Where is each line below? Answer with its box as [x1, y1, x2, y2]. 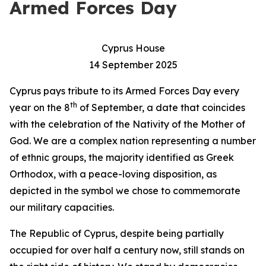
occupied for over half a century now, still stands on [9, 244, 245, 256]
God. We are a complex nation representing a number [9, 135, 256, 147]
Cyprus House [101, 42, 165, 54]
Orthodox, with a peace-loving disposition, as [9, 168, 217, 180]
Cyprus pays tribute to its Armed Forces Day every [9, 85, 239, 97]
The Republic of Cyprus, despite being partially [9, 227, 224, 239]
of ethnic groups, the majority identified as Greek [9, 151, 234, 163]
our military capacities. [9, 201, 114, 213]
